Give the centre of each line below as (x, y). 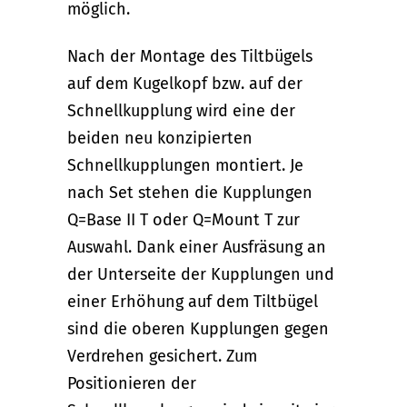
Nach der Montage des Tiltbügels (190, 57)
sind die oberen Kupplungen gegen (198, 329)
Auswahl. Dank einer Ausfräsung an (197, 248)
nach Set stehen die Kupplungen (190, 193)
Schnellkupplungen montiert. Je (185, 166)
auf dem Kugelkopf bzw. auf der (185, 84)
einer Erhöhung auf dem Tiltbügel (193, 302)
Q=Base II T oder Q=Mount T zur (184, 220)
